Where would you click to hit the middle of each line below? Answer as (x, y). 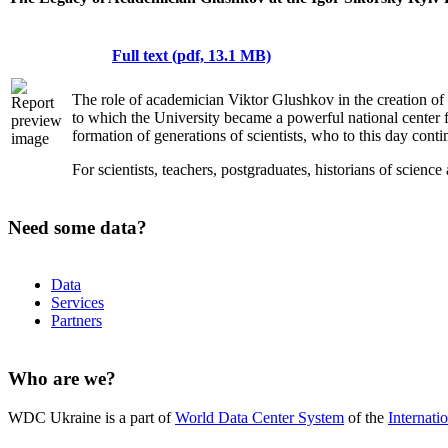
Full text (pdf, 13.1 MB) (191, 55)
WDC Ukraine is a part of (91, 417)
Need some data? (77, 227)
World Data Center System (259, 417)
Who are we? (62, 379)
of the (366, 417)
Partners (76, 321)
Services (77, 303)
